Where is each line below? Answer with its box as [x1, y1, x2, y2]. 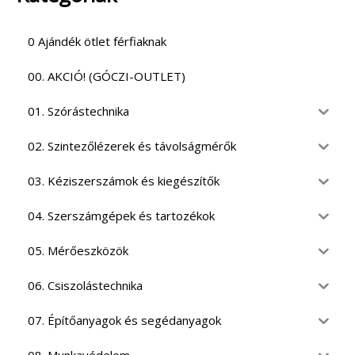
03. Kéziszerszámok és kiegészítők [28, 173, 219, 189]
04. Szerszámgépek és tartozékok [28, 208, 215, 224]
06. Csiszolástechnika [28, 277, 143, 294]
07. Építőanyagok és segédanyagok [28, 312, 221, 329]
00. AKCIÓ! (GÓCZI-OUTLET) [28, 68, 185, 85]
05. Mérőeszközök [28, 242, 128, 259]
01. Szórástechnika [28, 103, 129, 120]
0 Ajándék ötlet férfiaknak [28, 33, 166, 50]
